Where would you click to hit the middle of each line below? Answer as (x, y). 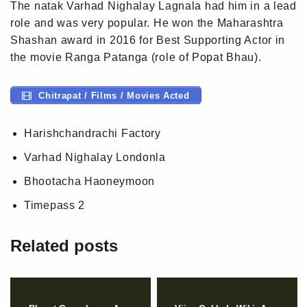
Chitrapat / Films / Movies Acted (112, 95)
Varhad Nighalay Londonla (95, 157)
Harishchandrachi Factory (93, 133)
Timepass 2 (54, 205)
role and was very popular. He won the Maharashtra (147, 23)
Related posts (64, 245)
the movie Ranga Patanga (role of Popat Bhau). (136, 57)
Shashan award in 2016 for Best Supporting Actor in (148, 40)
